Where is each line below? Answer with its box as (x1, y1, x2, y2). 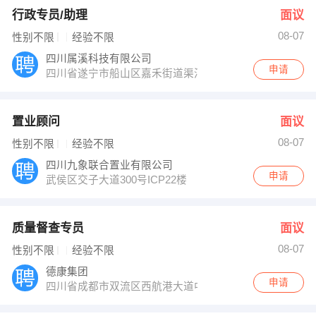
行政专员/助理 (11, 8, 87, 22)
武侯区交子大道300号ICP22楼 (46, 174, 190, 186)
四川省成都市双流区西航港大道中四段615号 (46, 280, 257, 292)
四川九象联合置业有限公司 (46, 159, 176, 171)
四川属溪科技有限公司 (46, 52, 155, 64)
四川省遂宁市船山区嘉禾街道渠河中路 (46, 67, 229, 79)
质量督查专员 (11, 221, 84, 235)
